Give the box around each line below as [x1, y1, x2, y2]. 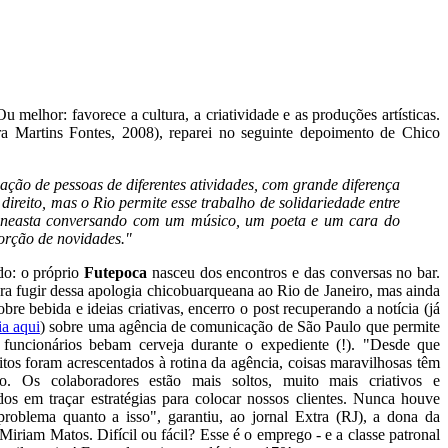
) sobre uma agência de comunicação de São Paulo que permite [39, 317, 441, 335]
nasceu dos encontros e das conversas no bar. [147, 263, 440, 281]
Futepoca [84, 263, 147, 281]
